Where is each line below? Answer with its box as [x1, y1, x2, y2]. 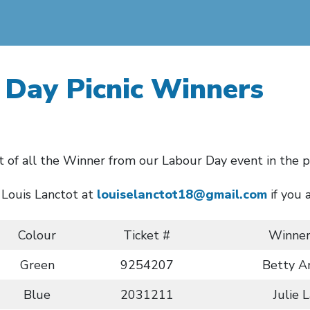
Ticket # [123, 227, 170, 244]
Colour [18, 227, 56, 244]
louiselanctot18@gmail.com [96, 186, 267, 203]
